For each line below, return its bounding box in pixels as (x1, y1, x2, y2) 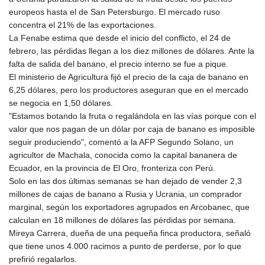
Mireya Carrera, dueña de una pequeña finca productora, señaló (9, 228, 251, 238)
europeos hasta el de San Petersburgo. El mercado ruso (9, 7, 220, 17)
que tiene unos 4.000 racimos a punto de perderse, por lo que (9, 241, 241, 251)
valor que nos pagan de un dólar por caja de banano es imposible (9, 124, 255, 134)
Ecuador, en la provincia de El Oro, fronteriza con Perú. (9, 163, 215, 173)
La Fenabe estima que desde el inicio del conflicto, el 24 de (9, 33, 231, 43)
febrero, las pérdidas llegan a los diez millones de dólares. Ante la (9, 46, 254, 56)
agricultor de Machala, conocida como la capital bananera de (9, 150, 237, 160)
